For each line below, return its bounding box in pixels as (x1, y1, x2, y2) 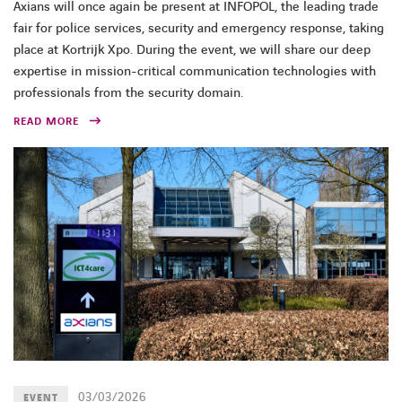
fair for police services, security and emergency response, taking (13, 19, 384, 38)
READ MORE (13, 113, 79, 129)
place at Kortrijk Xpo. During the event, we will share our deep (13, 40, 371, 59)
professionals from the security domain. (13, 83, 243, 102)
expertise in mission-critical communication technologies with (13, 62, 376, 81)
